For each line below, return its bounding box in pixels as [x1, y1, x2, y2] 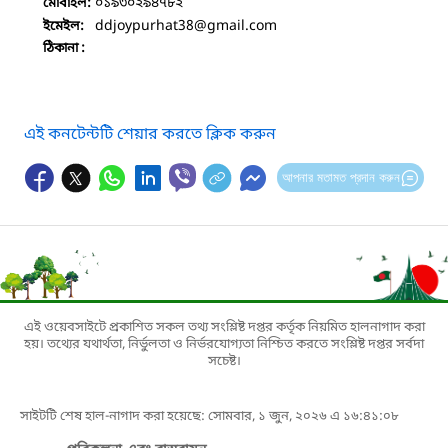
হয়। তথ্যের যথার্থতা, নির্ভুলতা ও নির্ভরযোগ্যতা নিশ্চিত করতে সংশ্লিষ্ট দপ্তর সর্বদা [24, 335, 424, 353]
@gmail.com [194, 16, 277, 36]
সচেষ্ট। [207, 352, 241, 370]
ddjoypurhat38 [95, 16, 194, 36]
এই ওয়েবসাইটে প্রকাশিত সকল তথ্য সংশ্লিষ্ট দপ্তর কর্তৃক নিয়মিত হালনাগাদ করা [23, 318, 425, 336]
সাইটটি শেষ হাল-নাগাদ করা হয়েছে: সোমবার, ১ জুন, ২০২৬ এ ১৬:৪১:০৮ [20, 407, 399, 425]
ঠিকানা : [43, 39, 85, 57]
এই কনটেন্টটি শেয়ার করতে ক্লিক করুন [24, 123, 276, 146]
